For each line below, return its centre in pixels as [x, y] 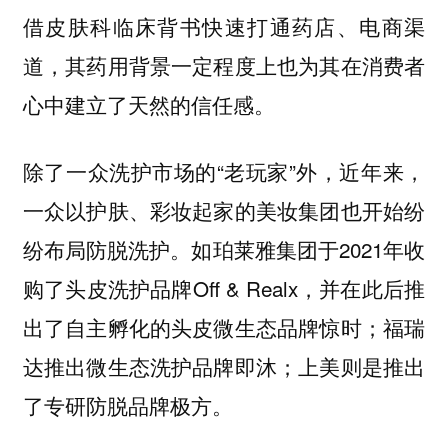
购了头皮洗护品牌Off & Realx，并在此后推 [224, 287]
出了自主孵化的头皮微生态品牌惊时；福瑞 [224, 326]
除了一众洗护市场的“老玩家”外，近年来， [224, 170]
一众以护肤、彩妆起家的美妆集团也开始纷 [224, 209]
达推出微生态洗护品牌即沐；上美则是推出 [224, 365]
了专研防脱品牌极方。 [127, 404]
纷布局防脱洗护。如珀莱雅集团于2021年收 [224, 248]
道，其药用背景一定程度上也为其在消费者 [224, 65]
